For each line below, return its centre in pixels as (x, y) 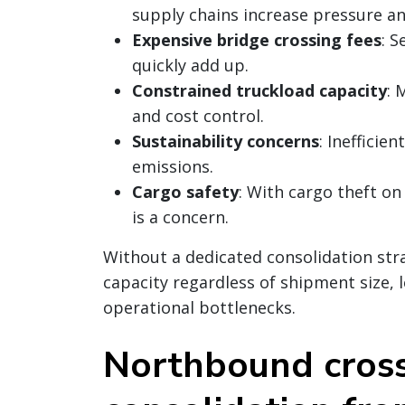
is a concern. (182, 217)
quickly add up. (190, 66)
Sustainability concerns (226, 141)
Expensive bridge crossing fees (257, 40)
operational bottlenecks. (199, 308)
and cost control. (198, 116)
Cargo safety (185, 192)
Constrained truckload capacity (259, 91)
